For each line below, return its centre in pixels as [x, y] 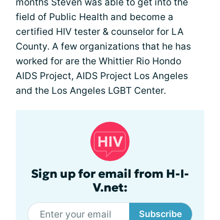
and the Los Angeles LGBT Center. [91, 91]
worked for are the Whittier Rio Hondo [98, 61]
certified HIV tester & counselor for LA [100, 32]
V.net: [110, 188]
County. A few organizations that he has [103, 47]
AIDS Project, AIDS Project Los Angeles [102, 76]
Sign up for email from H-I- [110, 174]
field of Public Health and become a [95, 17]
